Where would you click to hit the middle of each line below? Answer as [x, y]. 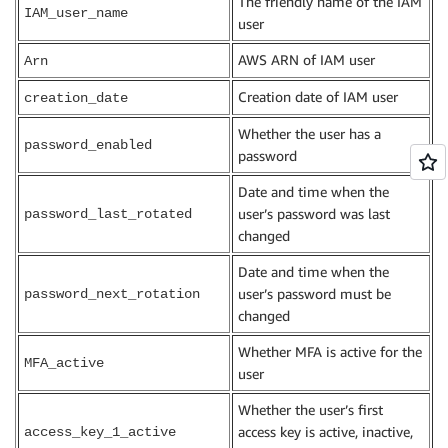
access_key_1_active [100, 432]
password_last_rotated [108, 214]
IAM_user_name [76, 13]
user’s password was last [314, 214]
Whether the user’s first [310, 410]
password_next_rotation [112, 294]
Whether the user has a [309, 134]
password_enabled [88, 145]
